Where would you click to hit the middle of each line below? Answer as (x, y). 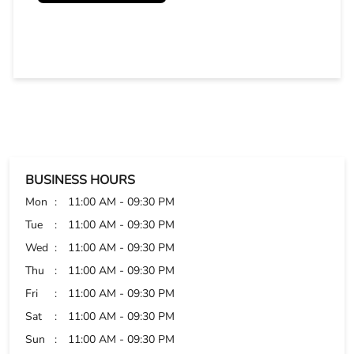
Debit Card (51, 326)
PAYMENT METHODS (88, 259)
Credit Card (53, 303)
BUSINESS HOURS (80, 26)
